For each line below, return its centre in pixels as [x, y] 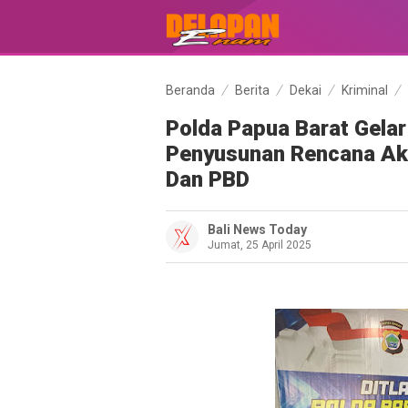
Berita [252, 90]
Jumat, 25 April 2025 [260, 245]
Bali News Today [257, 229]
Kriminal [365, 90]
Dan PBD [208, 179]
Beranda [190, 90]
